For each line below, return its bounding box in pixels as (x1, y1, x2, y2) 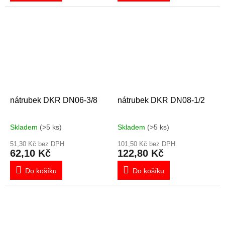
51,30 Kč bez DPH (10, 140, 64, 148)
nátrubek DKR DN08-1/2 (118, 96, 205, 105)
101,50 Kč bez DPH (118, 140, 175, 148)
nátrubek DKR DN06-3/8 (10, 96, 97, 105)
